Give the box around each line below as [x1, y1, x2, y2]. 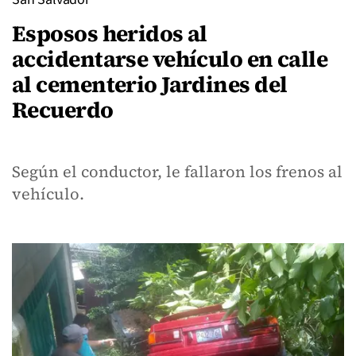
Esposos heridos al [12, 18, 207, 48]
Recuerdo [12, 95, 114, 125]
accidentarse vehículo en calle [12, 44, 328, 74]
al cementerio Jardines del [12, 69, 288, 99]
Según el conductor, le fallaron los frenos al [12, 161, 342, 183]
